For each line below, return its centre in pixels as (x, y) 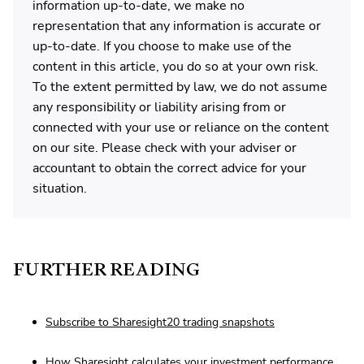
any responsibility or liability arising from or (159, 108)
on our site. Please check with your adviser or (165, 148)
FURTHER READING (106, 270)
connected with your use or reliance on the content (181, 128)
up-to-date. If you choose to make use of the (162, 47)
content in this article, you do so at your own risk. (175, 67)
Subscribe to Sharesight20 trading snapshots (160, 323)
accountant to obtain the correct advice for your (169, 169)
